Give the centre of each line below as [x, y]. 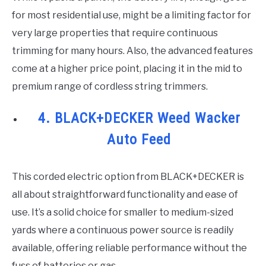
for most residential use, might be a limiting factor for [132, 15]
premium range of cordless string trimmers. [110, 86]
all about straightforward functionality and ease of [125, 194]
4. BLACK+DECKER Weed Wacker [139, 118]
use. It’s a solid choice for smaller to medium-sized [123, 212]
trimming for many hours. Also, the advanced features [132, 50]
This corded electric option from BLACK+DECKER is [128, 176]
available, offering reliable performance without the [129, 248]
